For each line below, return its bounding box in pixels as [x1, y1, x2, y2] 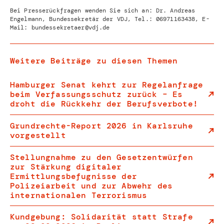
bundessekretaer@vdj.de [31, 23, 110, 31]
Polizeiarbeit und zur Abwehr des [10, 180, 173, 191]
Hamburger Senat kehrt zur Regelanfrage [10, 79, 203, 90]
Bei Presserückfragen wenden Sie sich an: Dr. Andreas [10, 6, 195, 14]
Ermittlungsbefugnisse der [10, 170, 137, 181]
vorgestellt [10, 130, 66, 141]
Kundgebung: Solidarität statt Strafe [10, 211, 193, 222]
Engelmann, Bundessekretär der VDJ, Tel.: [10, 14, 156, 23]
